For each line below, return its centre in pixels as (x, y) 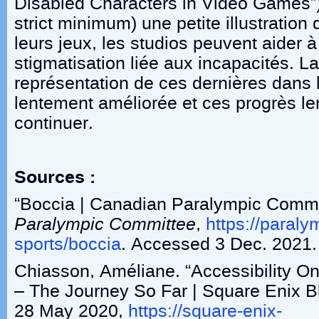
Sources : (57, 177)
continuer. (54, 123)
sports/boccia (68, 244)
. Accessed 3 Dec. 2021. (219, 244)
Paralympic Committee (105, 224)
